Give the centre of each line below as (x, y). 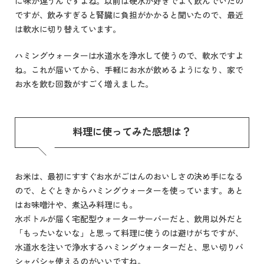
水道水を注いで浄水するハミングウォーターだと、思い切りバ (129, 247)
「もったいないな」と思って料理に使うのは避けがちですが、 (129, 232)
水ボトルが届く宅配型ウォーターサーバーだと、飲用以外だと (129, 218)
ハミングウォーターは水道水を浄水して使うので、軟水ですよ (129, 55)
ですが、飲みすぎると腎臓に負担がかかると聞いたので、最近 (129, 14)
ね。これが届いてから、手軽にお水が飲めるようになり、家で (129, 69)
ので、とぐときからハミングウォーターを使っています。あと (129, 190)
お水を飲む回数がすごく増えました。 (84, 83)
